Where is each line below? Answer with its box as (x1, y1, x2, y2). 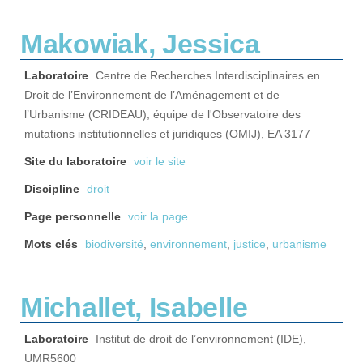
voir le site (134, 156, 186, 168)
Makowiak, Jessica (20, 28, 260, 59)
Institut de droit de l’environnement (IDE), (96, 333, 306, 345)
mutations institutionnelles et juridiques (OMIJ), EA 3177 (24, 128, 310, 140)
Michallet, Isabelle (20, 292, 248, 322)
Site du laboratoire (24, 156, 126, 168)
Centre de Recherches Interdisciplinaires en (96, 70, 320, 82)
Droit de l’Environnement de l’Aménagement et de (24, 89, 280, 101)
